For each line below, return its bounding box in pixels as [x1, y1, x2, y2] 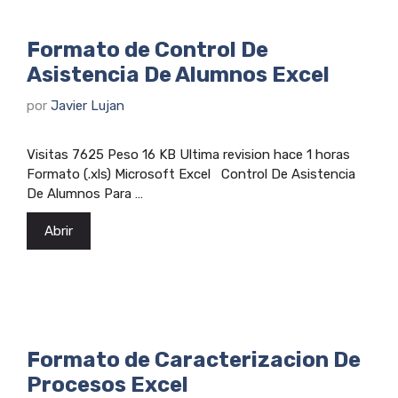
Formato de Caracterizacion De [27, 346, 361, 372]
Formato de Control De [27, 37, 268, 62]
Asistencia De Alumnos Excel [27, 62, 330, 87]
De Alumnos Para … [27, 185, 143, 202]
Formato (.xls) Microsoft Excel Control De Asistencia [27, 165, 355, 182]
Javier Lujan [51, 97, 124, 114]
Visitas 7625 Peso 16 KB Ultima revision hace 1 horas [27, 146, 350, 163]
